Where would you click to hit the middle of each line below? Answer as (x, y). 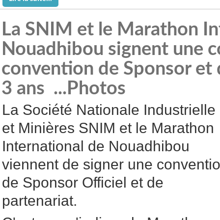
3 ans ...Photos (64, 89)
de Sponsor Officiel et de (83, 182)
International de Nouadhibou (96, 146)
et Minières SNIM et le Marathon (108, 128)
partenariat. (40, 201)
